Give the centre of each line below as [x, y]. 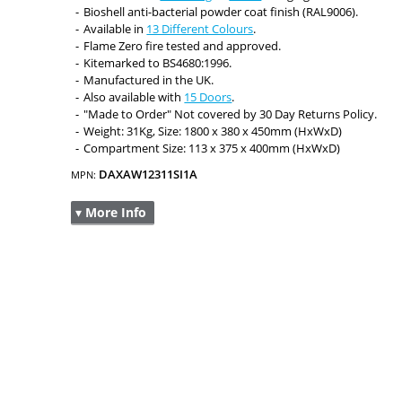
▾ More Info [111, 212]
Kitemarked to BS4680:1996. [158, 63]
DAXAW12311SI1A [149, 174]
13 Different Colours [200, 29]
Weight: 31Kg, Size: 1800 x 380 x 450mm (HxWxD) [213, 131]
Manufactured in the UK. [149, 80]
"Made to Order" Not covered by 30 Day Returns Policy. [231, 114]
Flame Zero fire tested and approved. [183, 46]
